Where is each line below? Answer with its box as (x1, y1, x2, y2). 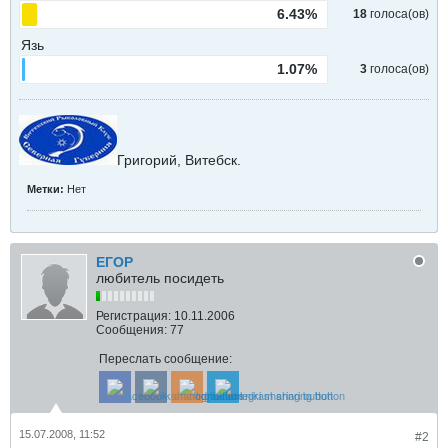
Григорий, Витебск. (117, 152, 241, 168)
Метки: (27, 183, 64, 195)
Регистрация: (96, 309, 171, 323)
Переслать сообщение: (99, 352, 232, 366)
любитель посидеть (96, 270, 224, 286)
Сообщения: (96, 323, 167, 337)
